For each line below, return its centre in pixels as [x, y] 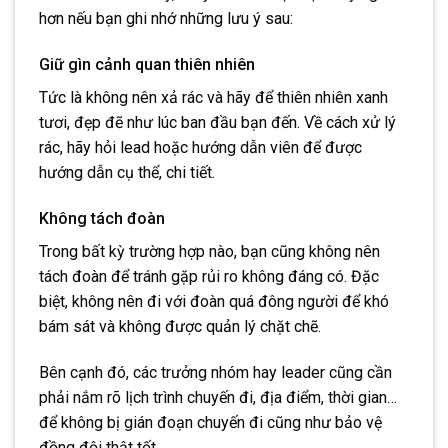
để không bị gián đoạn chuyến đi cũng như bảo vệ [210, 422]
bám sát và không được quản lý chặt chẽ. [180, 326]
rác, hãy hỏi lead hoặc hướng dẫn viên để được [200, 148]
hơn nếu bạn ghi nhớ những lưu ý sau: [166, 19]
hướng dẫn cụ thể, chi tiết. [127, 173]
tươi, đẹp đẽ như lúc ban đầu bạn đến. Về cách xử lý [217, 123]
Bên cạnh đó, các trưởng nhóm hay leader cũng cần [215, 372]
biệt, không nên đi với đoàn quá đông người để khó [214, 301]
